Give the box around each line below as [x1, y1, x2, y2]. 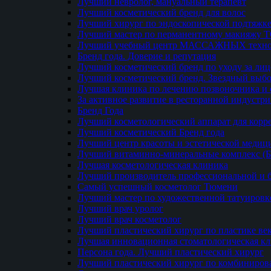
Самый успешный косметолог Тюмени [77, 181, 238, 192]
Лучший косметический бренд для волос [77, 7, 246, 18]
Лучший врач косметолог [77, 214, 181, 224]
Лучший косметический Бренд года [77, 126, 224, 137]
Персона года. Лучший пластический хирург [77, 246, 264, 257]
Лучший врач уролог [77, 203, 163, 214]
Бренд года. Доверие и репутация [77, 50, 216, 61]
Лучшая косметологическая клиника [77, 159, 228, 170]
